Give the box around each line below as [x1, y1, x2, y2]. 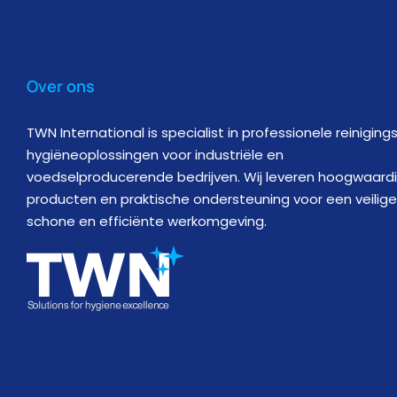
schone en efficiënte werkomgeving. [27, 212, 267, 230]
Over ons [27, 75, 95, 97]
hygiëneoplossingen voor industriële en [27, 145, 284, 164]
